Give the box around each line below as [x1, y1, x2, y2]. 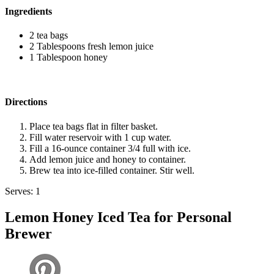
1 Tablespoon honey [29, 52, 108, 63]
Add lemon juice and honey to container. [29, 154, 186, 165]
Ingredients [5, 6, 52, 17]
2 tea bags [29, 30, 68, 41]
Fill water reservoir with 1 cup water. [29, 131, 171, 143]
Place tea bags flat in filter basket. [29, 120, 158, 131]
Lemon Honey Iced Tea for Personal [5, 209, 232, 225]
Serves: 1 [5, 185, 40, 196]
